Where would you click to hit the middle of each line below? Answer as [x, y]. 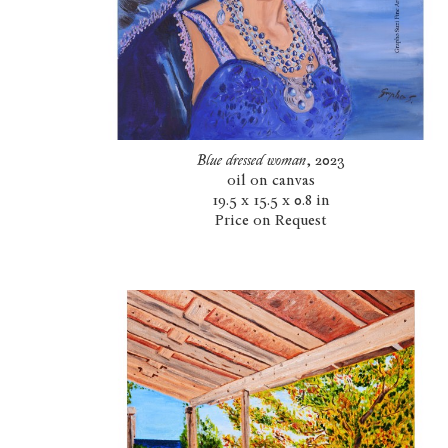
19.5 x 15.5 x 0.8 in [270, 200]
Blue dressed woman [251, 160]
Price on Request [270, 220]
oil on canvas [270, 180]
